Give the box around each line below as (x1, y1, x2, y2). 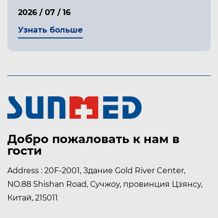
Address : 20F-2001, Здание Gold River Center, (7, 166, 185, 176)
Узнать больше (18, 25, 83, 35)
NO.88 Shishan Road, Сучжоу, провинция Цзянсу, (7, 180, 202, 189)
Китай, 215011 (7, 193, 58, 203)
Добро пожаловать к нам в (7, 132, 180, 146)
